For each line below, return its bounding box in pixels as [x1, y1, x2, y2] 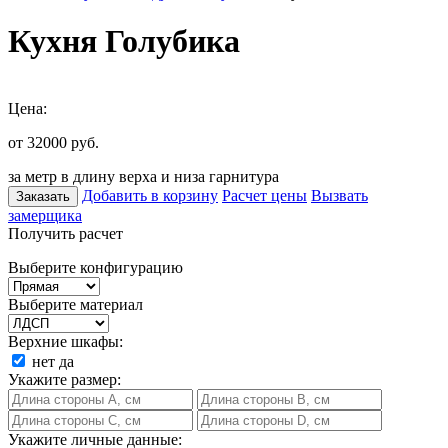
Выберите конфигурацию [8, 258, 183, 276]
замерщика [8, 206, 82, 224]
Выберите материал [8, 295, 143, 313]
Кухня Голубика [8, 23, 240, 60]
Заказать [16, 188, 70, 204]
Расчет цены [222, 186, 307, 204]
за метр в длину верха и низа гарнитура [8, 167, 279, 185]
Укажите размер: [8, 370, 121, 388]
